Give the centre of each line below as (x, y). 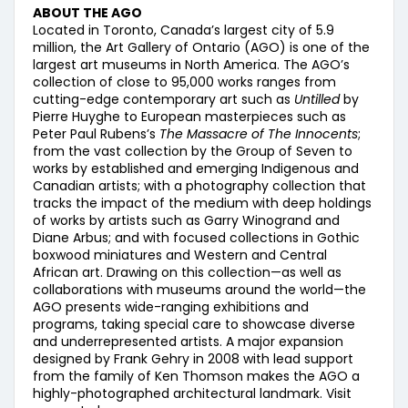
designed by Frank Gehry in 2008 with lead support (193, 359)
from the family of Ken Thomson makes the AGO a (196, 376)
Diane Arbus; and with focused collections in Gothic (196, 238)
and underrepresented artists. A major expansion (188, 342)
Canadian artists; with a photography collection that (199, 186)
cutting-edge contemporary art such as (163, 99)
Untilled (319, 99)
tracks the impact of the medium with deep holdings (202, 203)
